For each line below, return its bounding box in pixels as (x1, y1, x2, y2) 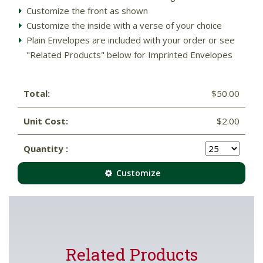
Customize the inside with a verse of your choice (26, 19, 222, 31)
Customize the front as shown (26, 4, 148, 16)
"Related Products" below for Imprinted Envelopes (26, 48, 232, 60)
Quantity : (23, 142, 68, 154)
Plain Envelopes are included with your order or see (26, 33, 235, 46)
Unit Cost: (23, 114, 68, 127)
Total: (23, 87, 50, 99)
